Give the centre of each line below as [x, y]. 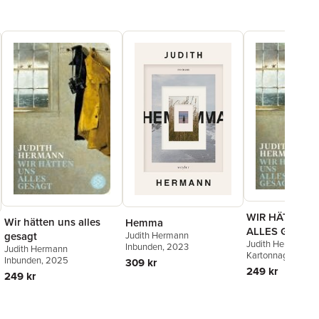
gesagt [21, 236]
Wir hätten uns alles [52, 221]
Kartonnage [270, 256]
